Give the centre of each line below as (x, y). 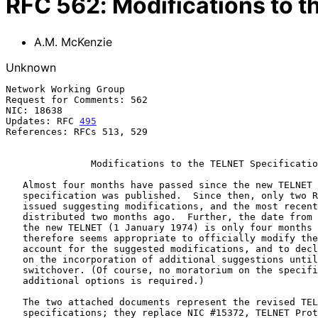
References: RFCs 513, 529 (77, 131)
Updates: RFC (43, 121)
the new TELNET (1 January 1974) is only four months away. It (14, 227)
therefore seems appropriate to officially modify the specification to (14, 238)
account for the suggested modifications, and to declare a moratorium (14, 248)
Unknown (31, 67)
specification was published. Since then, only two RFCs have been (14, 195)
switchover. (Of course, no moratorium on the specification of (14, 270)
